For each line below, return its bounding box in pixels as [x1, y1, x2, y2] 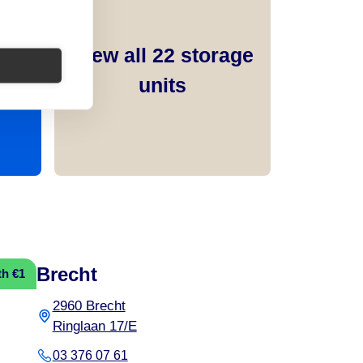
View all [71, 43, 152, 66]
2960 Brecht [52, 297, 126, 314]
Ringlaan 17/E [52, 318, 137, 334]
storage [174, 43, 254, 66]
